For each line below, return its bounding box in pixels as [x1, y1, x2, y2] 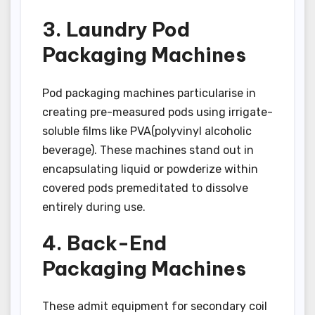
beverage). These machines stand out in [42, 143, 254, 157]
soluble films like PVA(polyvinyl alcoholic [42, 124, 252, 138]
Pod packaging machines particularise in [42, 86, 256, 100]
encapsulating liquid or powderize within [42, 162, 258, 176]
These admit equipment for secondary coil [42, 300, 267, 314]
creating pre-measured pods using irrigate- [42, 105, 273, 119]
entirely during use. [42, 200, 146, 214]
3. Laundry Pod [42, 17, 190, 42]
